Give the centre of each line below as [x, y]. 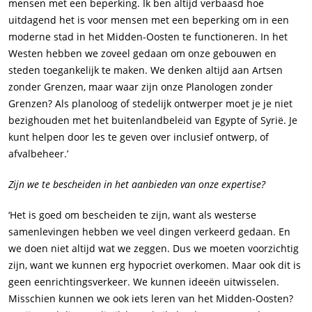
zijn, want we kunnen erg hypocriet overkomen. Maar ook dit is [155, 265]
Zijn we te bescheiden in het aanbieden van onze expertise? [137, 185]
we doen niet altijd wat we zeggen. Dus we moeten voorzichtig [154, 249]
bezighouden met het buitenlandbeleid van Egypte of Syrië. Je [153, 120]
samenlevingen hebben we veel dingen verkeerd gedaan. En [149, 232]
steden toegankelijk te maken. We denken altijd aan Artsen [146, 70]
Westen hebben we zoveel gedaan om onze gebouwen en [142, 54]
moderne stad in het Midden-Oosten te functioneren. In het [148, 37]
